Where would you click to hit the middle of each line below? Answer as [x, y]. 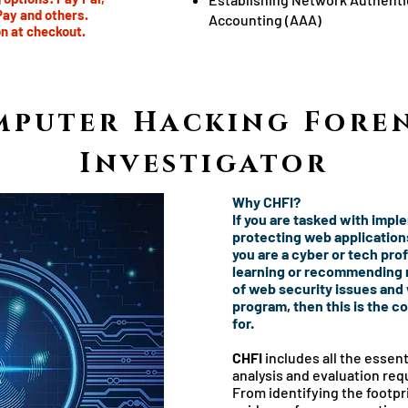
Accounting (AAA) [265, 20]
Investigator [204, 164]
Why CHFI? [268, 202]
